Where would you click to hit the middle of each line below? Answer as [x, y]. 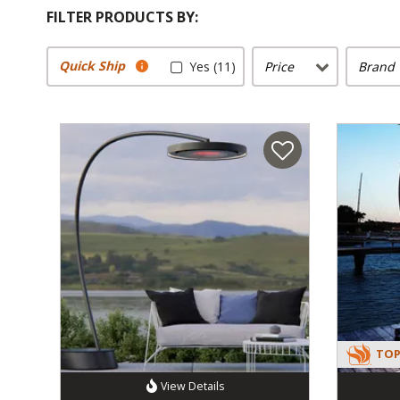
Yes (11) [212, 66]
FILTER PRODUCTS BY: [122, 17]
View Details [192, 386]
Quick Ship [92, 66]
